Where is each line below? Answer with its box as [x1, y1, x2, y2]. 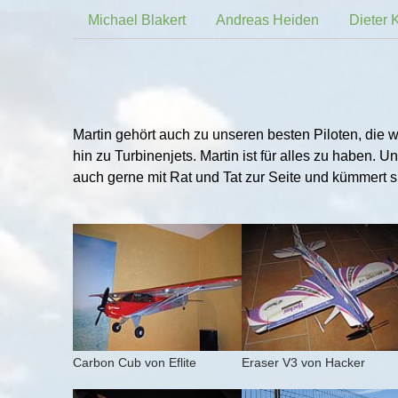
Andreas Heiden [216, 12, 319, 28]
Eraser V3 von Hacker [241, 355, 365, 370]
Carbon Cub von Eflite [73, 355, 196, 370]
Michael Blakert [88, 12, 186, 28]
